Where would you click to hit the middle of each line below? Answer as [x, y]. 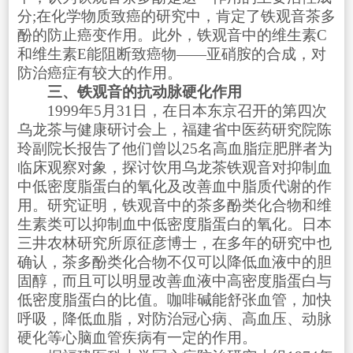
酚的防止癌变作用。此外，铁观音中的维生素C [172, 35]
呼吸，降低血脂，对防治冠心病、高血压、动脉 [174, 318]
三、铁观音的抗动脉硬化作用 [144, 91]
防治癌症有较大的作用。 [99, 72]
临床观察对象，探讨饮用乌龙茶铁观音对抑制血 [174, 167]
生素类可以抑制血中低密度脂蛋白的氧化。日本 [174, 224]
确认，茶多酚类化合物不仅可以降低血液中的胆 [174, 262]
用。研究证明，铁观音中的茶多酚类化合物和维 [174, 205]
